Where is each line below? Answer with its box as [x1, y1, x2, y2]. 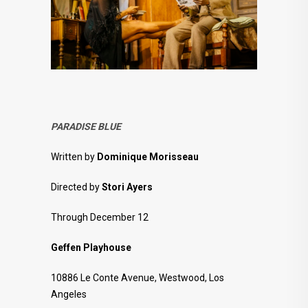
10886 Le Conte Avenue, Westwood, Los [51, 272, 224, 284]
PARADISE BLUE [51, 121, 121, 133]
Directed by [51, 181, 102, 193]
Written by [51, 151, 97, 163]
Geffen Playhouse [51, 242, 131, 254]
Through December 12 [51, 212, 148, 223]
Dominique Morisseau [97, 151, 199, 163]
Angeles [51, 289, 87, 300]
